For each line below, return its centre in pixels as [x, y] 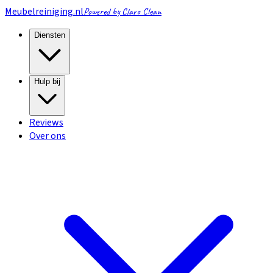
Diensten [50, 35]
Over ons [48, 136]
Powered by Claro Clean [122, 12]
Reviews [46, 122]
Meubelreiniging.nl [44, 12]
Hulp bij [47, 81]
